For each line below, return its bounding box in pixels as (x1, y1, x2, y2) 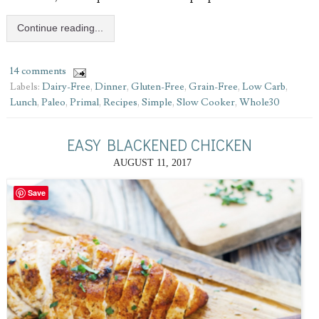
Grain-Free (188, 80, 238, 93)
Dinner (94, 80, 127, 93)
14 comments (9, 64, 66, 78)
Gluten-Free (130, 80, 184, 93)
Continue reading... (17, 21, 104, 33)
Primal (69, 95, 99, 109)
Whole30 (239, 95, 280, 109)
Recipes (103, 95, 137, 109)
